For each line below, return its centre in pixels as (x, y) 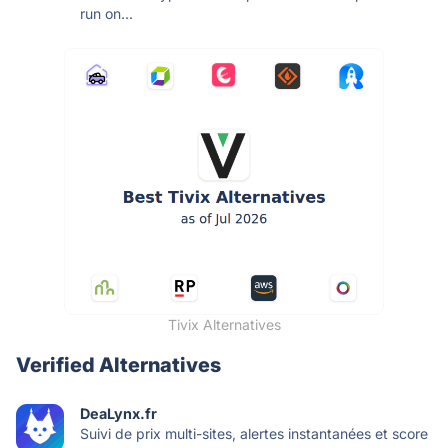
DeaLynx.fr (118, 413)
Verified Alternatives (118, 364)
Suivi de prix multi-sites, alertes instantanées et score (254, 433)
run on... (106, 13)
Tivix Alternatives (224, 324)
